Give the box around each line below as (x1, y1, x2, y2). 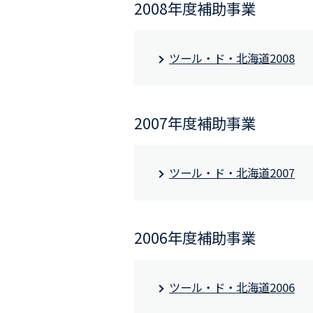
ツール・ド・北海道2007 (169, 164, 295, 182)
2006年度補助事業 (134, 226, 256, 249)
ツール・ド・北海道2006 (169, 279, 295, 296)
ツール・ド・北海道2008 (169, 50, 295, 67)
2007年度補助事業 (134, 112, 256, 134)
